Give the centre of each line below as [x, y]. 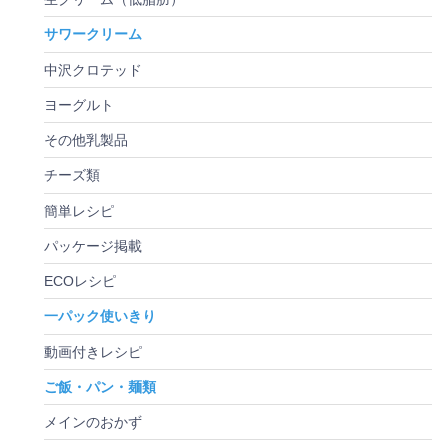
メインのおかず [93, 422]
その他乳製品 [86, 140]
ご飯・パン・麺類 [100, 386]
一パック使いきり [100, 316]
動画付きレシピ [93, 351]
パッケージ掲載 [93, 245]
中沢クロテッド [93, 69]
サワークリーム [93, 34]
